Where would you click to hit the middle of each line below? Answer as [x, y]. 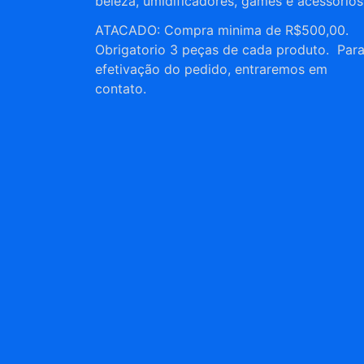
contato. [121, 89]
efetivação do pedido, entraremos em [211, 69]
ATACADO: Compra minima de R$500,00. [222, 30]
